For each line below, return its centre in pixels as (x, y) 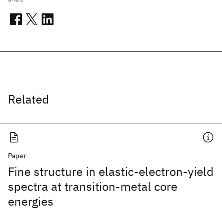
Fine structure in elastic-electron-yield (111, 171)
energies (31, 201)
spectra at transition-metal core (93, 186)
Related (28, 99)
